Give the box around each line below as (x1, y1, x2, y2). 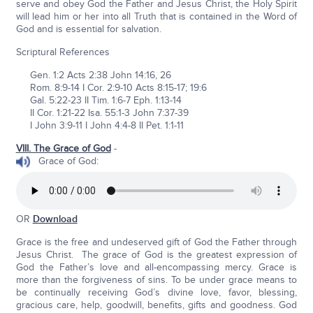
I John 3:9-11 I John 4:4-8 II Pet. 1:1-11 (15, 119, 184, 132)
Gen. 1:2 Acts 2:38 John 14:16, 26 (15, 69, 171, 82)
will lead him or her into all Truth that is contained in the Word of (15, 10, 298, 23)
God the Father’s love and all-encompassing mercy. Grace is (15, 261, 298, 274)
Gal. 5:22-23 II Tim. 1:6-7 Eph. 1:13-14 (15, 94, 182, 107)
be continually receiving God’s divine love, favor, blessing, (15, 286, 298, 299)
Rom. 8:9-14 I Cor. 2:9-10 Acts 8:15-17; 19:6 (15, 82, 207, 94)
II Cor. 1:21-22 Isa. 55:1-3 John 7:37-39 (15, 107, 189, 119)
